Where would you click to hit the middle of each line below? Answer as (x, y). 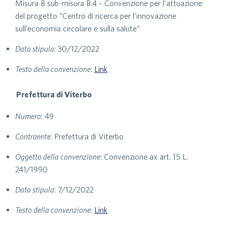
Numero (28, 116)
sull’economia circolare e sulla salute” (78, 28)
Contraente (33, 136)
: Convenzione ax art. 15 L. (144, 157)
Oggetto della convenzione (58, 157)
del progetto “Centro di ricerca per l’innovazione (96, 16)
